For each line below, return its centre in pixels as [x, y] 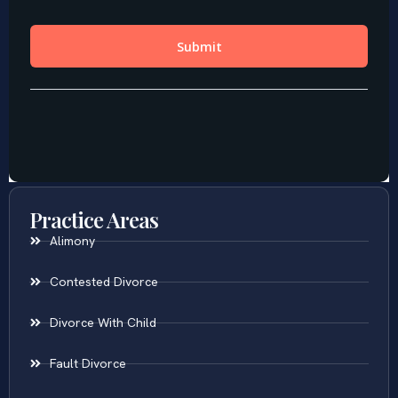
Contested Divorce [103, 281]
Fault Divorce [88, 363]
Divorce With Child [103, 322]
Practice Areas [94, 219]
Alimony [72, 240]
